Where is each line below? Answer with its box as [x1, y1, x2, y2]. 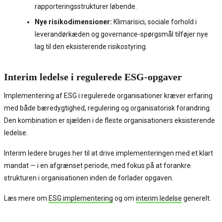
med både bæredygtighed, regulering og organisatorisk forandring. [4, 104, 211, 112]
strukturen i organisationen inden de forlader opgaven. [4, 174, 173, 182]
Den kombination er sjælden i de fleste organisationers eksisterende [4, 116, 215, 125]
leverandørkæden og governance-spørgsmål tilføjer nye [35, 30, 208, 39]
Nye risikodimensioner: [35, 18, 112, 26]
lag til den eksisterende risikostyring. [35, 43, 147, 51]
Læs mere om [4, 194, 49, 203]
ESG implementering [49, 194, 113, 203]
